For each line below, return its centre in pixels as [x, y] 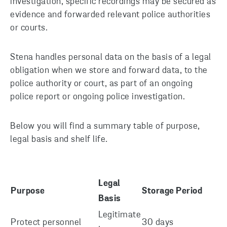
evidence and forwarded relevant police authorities [110, 15]
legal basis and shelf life [58, 140]
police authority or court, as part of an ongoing [101, 84]
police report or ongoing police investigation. [98, 97]
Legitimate [120, 215]
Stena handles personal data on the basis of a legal [111, 58]
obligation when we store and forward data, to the [109, 71]
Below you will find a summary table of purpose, [105, 126]
